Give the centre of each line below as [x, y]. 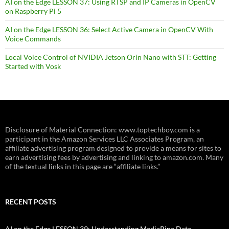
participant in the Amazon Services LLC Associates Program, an [105, 139]
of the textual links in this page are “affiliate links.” [83, 167]
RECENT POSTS [31, 202]
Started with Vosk [33, 66]
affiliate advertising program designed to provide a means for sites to [113, 148]
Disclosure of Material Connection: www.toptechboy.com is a [102, 130]
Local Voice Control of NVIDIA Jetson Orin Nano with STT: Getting [111, 57]
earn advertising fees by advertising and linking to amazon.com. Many [114, 157]
